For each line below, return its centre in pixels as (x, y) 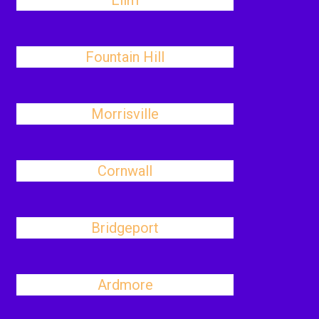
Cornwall (125, 171)
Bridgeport (125, 228)
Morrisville (125, 114)
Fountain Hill (125, 57)
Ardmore (125, 285)
